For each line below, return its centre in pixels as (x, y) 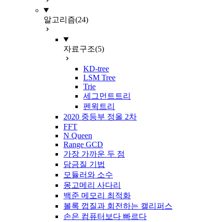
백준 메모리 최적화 (97, 195)
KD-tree (96, 69)
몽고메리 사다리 (92, 185)
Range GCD (83, 144)
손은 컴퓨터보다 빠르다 (105, 216)
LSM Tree (99, 78)
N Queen (78, 136)
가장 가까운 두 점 (94, 154)
